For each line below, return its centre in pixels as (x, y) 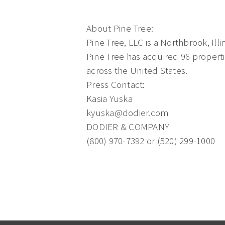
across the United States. (137, 70)
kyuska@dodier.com (128, 113)
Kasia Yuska (109, 98)
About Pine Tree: (120, 28)
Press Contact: (116, 84)
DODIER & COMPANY (128, 127)
